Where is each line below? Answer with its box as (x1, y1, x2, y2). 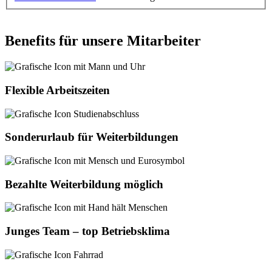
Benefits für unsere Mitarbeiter (5, 33, 201, 49)
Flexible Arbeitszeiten (5, 83, 110, 97)
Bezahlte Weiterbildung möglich (5, 177, 163, 191)
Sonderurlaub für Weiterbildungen (5, 131, 178, 144)
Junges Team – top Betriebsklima (5, 225, 170, 238)
